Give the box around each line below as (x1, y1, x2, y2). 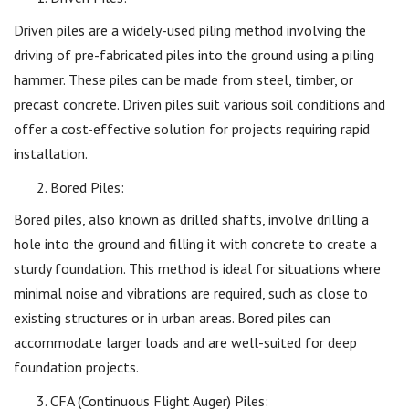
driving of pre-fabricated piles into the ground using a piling (14, 45, 374, 64)
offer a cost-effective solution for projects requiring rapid (14, 119, 370, 138)
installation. (14, 143, 88, 163)
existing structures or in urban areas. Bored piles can (14, 309, 330, 327)
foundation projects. (14, 358, 139, 376)
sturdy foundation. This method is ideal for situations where (14, 259, 381, 278)
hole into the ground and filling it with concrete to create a (14, 235, 377, 253)
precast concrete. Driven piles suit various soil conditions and (14, 94, 385, 113)
